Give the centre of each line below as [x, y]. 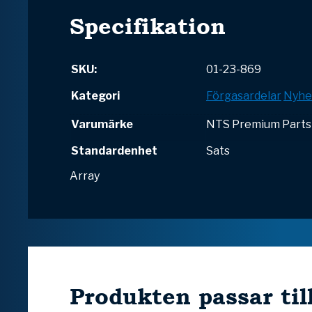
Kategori [95, 96]
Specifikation [148, 26]
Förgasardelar [244, 96]
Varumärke [102, 125]
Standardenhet [114, 151]
